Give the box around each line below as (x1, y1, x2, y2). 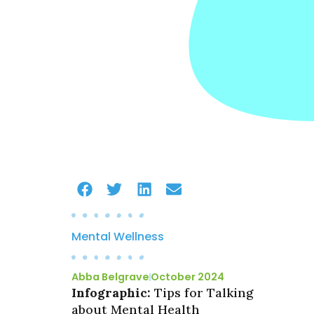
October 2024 (151, 270, 224, 285)
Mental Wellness (71, 228, 164, 245)
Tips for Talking (154, 285, 253, 301)
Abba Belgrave (71, 270, 149, 285)
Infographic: (71, 285, 154, 301)
